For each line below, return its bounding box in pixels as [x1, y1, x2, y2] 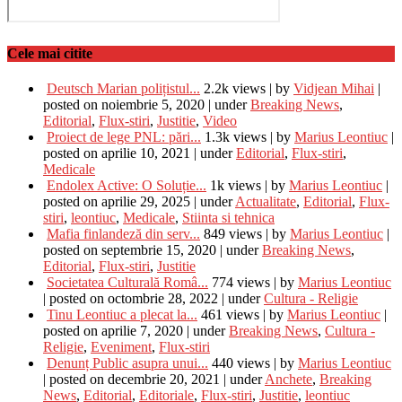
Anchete [265, 371, 312, 387]
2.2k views [204, 80, 266, 96]
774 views [212, 274, 270, 290]
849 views [204, 225, 262, 241]
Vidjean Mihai [293, 80, 374, 96]
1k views [210, 177, 261, 193]
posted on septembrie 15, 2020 [43, 241, 216, 258]
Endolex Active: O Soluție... [47, 177, 206, 193]
